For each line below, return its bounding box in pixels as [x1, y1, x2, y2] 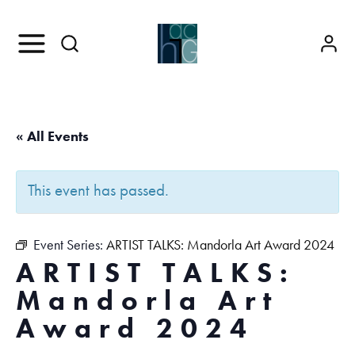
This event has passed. [28, 180, 169, 200]
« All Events [16, 127, 89, 145]
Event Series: [33, 235, 106, 254]
